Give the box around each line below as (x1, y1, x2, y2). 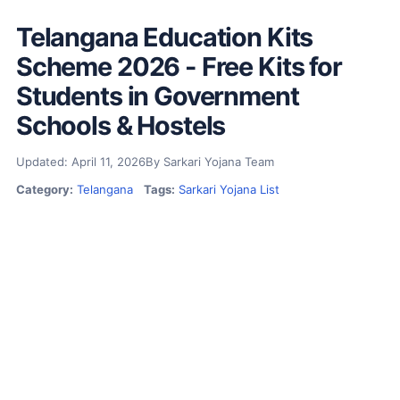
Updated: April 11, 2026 (15, 154, 146, 169)
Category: (15, 181, 73, 196)
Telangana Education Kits (15, 21, 313, 53)
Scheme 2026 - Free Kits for (15, 50, 342, 82)
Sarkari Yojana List (178, 181, 279, 196)
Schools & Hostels (15, 109, 226, 141)
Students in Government (15, 79, 299, 112)
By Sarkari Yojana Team (145, 154, 274, 169)
